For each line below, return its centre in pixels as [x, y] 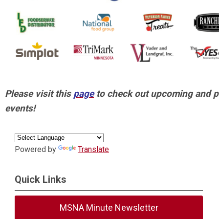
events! [20, 109]
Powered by [36, 149]
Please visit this [39, 94]
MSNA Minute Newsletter [109, 208]
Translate [93, 149]
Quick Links [41, 179]
